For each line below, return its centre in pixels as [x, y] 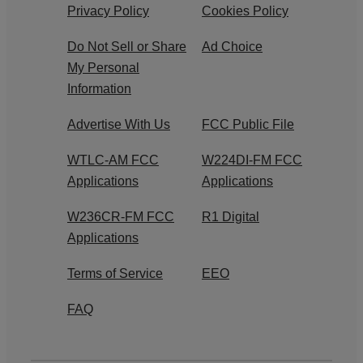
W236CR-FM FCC [121, 216]
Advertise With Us [119, 124]
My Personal [103, 67]
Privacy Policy [108, 11]
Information [99, 88]
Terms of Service [115, 273]
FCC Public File [248, 124]
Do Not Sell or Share [127, 46]
